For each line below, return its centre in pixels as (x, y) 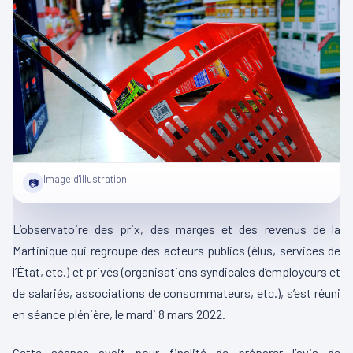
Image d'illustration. (86, 179)
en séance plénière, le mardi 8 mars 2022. (119, 314)
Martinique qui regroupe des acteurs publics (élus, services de (176, 251)
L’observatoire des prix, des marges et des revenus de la (176, 229)
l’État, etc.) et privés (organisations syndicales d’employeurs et (176, 272)
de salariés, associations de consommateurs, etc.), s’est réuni (176, 293)
